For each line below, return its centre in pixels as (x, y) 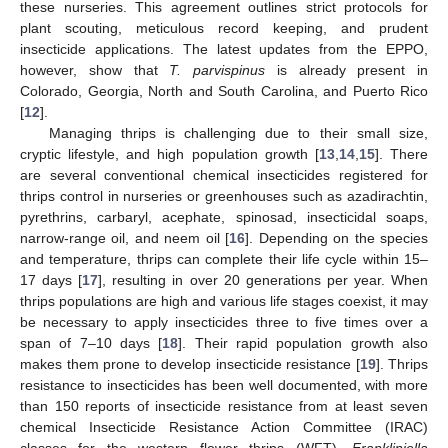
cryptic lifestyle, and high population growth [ (169, 154)
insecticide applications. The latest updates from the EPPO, (224, 49)
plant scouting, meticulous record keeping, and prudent (224, 28)
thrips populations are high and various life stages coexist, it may (224, 301)
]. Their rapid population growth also (303, 343)
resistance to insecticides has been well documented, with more (224, 385)
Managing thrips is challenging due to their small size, (238, 133)
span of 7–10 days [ (91, 343)
